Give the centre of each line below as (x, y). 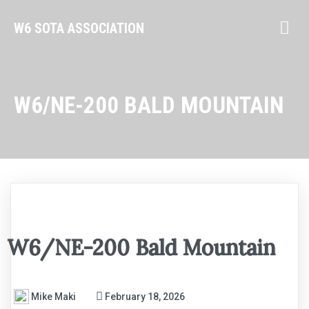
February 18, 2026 (145, 297)
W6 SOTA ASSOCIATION (79, 28)
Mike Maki (53, 297)
